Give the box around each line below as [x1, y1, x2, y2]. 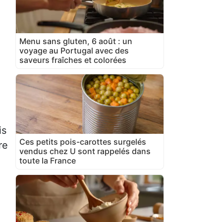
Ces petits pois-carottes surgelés [19, 136, 146, 147]
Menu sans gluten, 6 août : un [19, 36, 132, 46]
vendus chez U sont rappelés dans [19, 146, 151, 156]
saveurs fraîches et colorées [19, 55, 126, 65]
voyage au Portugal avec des [19, 45, 129, 55]
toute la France [19, 155, 76, 166]
